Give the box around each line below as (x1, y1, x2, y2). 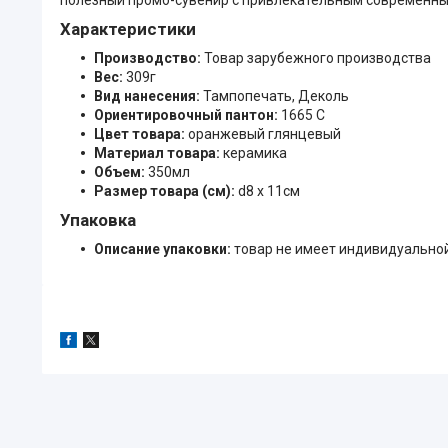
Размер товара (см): (94, 182, 238, 199)
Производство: (94, 49, 204, 66)
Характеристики (60, 18, 196, 39)
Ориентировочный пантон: (94, 106, 281, 123)
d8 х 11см (238, 182, 300, 199)
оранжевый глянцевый (188, 125, 341, 142)
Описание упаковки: (94, 240, 234, 257)
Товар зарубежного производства (204, 49, 431, 66)
